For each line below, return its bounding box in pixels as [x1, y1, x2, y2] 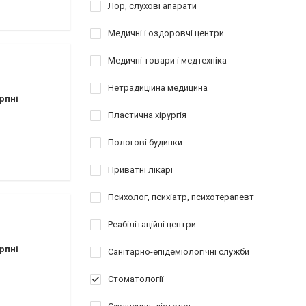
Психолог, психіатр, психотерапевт [108, 192, 254, 202]
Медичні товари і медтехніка [108, 55, 227, 66]
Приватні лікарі [108, 165, 173, 175]
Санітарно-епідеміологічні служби [108, 247, 249, 257]
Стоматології [108, 274, 163, 284]
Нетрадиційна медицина [108, 83, 208, 93]
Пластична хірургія [108, 110, 186, 120]
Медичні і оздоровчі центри [108, 28, 224, 38]
